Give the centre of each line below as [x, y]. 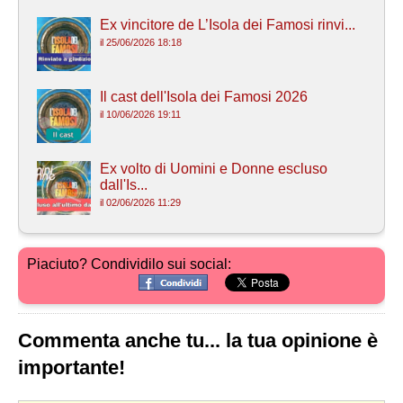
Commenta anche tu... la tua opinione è [198, 341]
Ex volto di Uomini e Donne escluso [214, 169]
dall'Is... [124, 185]
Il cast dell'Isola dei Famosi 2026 [204, 97]
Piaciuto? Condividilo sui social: [129, 264]
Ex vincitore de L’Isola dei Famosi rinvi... [228, 25]
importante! [72, 368]
